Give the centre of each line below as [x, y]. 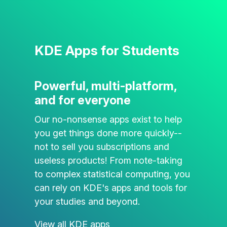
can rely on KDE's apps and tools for [110, 187]
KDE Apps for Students [107, 50]
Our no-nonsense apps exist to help [108, 119]
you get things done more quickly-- [108, 133]
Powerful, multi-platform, [105, 86]
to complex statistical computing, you [112, 174]
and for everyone [82, 100]
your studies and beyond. [87, 201]
